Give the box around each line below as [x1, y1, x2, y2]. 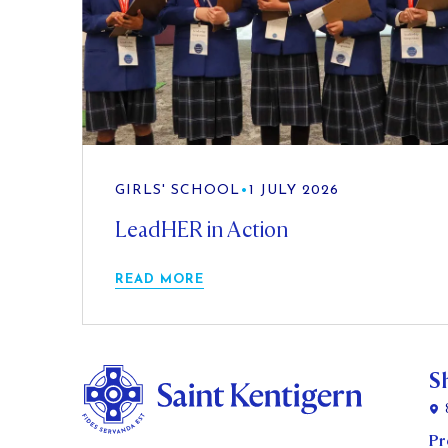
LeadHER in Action [115, 215, 288, 244]
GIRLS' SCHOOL [115, 182, 240, 198]
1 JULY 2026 [249, 182, 339, 198]
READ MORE [115, 272, 204, 286]
